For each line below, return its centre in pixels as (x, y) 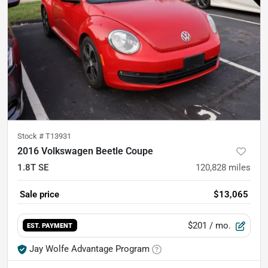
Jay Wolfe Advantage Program (89, 249)
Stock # (31, 136)
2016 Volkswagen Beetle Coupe (85, 151)
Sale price (39, 194)
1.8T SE (33, 167)
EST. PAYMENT (50, 226)
